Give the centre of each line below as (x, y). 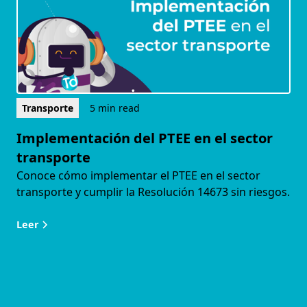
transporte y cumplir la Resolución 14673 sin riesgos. (153, 192)
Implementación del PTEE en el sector (145, 138)
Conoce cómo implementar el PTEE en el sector (138, 176)
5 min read (115, 108)
